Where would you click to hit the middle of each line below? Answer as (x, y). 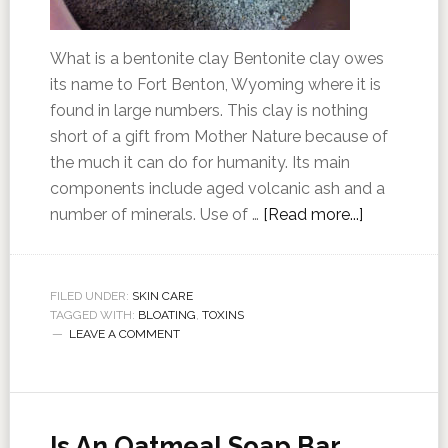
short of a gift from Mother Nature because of (218, 136)
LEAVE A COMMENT (124, 334)
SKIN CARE (162, 296)
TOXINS (222, 315)
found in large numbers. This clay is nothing (208, 110)
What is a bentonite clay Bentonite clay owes (216, 58)
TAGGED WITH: (93, 315)
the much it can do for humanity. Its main (199, 162)
